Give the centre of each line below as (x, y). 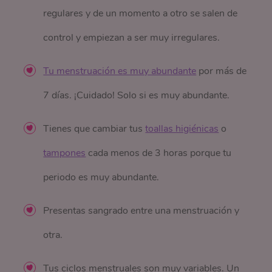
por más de (222, 71)
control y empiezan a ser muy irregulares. (132, 38)
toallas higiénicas (182, 129)
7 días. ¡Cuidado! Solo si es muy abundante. (137, 96)
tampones (65, 153)
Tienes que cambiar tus (94, 129)
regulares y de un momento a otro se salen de (141, 14)
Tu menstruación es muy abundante (120, 71)
